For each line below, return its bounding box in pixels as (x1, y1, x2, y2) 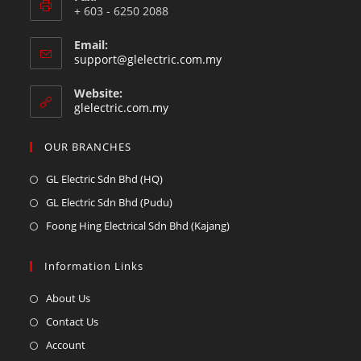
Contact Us (46, 314, 99, 329)
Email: (74, 37, 109, 52)
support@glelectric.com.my (74, 52, 222, 67)
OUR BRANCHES (44, 139, 132, 154)
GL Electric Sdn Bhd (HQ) (46, 172, 164, 186)
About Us (46, 291, 91, 305)
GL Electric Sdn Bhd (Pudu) (46, 195, 173, 210)
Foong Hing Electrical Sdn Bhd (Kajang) (46, 218, 230, 233)
